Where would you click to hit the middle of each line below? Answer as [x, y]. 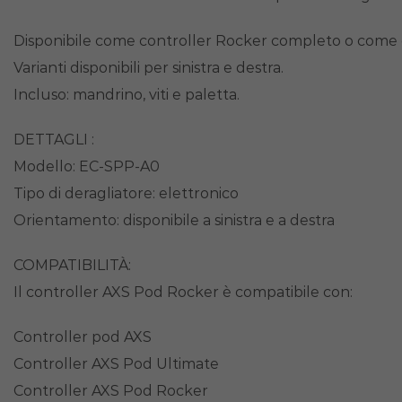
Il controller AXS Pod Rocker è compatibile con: [183, 292]
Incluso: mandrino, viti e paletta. [127, 94]
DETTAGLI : [54, 139]
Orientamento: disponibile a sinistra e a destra [174, 220]
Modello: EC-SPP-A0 [87, 166]
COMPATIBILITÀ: [72, 265]
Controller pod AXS [83, 336]
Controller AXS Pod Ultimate [116, 363]
